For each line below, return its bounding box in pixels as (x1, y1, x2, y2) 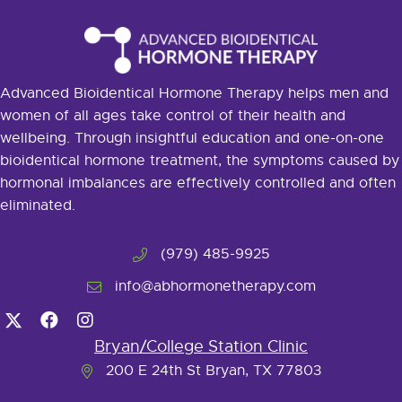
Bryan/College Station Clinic (94, 336, 308, 356)
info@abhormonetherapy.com (114, 277, 316, 295)
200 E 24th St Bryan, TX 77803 (105, 362, 321, 380)
